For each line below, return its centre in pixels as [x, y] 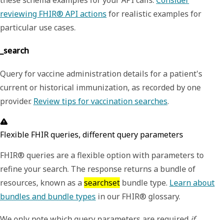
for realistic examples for [154, 14]
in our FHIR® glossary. [138, 197]
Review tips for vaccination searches [100, 101]
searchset [102, 183]
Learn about [192, 183]
